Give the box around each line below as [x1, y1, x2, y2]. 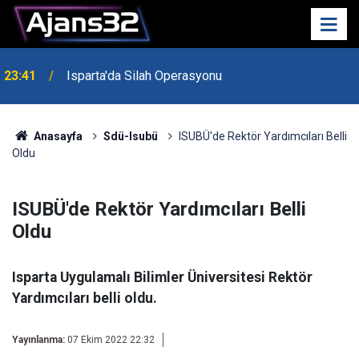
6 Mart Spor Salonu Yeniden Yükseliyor [67, 98, 282, 114]
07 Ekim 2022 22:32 [67, 334, 155, 345]
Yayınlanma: [12, 334, 65, 345]
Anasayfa [30, 130, 83, 143]
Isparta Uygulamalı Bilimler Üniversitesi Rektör [12, 269, 313, 285]
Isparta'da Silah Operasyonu [67, 67, 222, 83]
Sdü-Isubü [103, 130, 158, 143]
